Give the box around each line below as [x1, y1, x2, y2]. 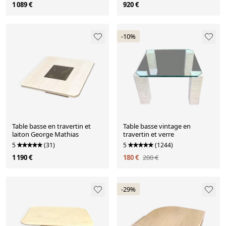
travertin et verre [123, 130, 174, 139]
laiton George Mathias [12, 130, 79, 139]
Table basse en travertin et [12, 122, 91, 131]
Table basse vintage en [123, 122, 191, 131]
